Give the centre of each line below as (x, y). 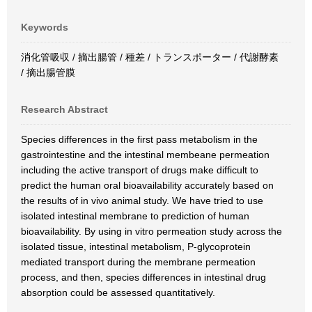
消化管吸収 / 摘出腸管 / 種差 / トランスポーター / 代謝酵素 (150, 57)
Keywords (45, 27)
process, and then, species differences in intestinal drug (143, 277)
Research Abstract (64, 109)
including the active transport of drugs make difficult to (140, 170)
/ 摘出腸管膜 (48, 72)
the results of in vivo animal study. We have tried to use (142, 201)
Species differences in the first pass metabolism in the (139, 139)
